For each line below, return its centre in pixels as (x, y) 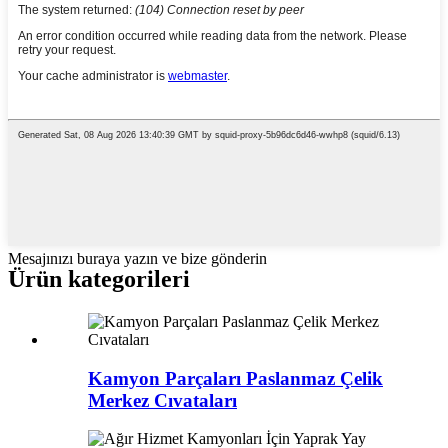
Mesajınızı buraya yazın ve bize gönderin (137, 258)
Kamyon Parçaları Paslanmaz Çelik (235, 378)
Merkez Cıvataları (162, 400)
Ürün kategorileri (99, 278)
